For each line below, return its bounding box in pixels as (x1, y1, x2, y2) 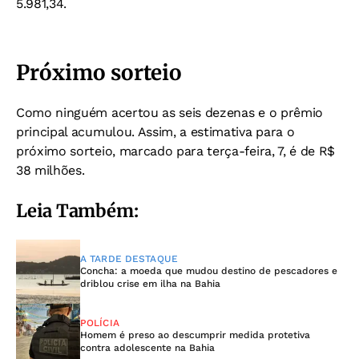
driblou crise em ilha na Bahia (80, 277, 220, 289)
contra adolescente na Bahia (80, 341, 215, 353)
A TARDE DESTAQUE (80, 252, 178, 264)
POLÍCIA (80, 317, 119, 329)
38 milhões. (16, 162, 85, 178)
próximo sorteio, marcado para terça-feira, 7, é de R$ (16, 143, 336, 159)
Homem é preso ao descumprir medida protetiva (80, 329, 310, 341)
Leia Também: (16, 199, 139, 222)
